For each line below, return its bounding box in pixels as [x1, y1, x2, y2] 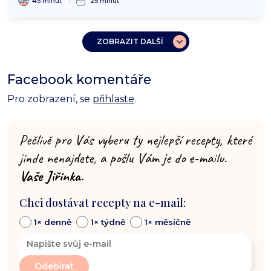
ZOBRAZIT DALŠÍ [96, 37, 163, 47]
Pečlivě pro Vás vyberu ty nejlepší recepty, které [19, 131, 252, 149]
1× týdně [91, 217, 125, 227]
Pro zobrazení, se [7, 93, 93, 105]
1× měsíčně [145, 217, 191, 227]
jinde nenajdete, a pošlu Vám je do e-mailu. [19, 149, 227, 168]
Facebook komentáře [7, 71, 151, 88]
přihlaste [93, 93, 134, 105]
